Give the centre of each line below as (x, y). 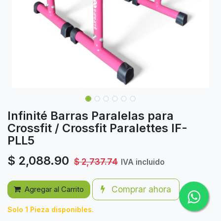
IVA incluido (143, 162)
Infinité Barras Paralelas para (91, 116)
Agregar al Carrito (54, 189)
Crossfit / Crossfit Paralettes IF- (97, 128)
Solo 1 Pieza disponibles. (51, 209)
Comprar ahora (140, 189)
